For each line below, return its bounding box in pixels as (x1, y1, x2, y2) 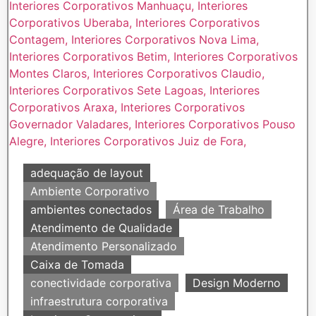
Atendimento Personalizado (30, 239, 177, 253)
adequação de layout (30, 166, 143, 180)
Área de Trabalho (173, 202, 265, 217)
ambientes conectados (30, 202, 152, 217)
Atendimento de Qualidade (30, 221, 172, 235)
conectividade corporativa (30, 276, 171, 290)
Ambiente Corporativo (30, 184, 150, 198)
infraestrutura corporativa (30, 294, 168, 308)
